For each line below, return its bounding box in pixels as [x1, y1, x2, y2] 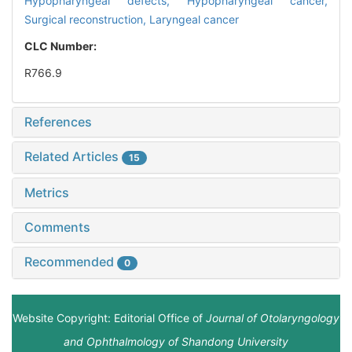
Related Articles [24, 148, 122, 165]
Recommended [24, 254, 117, 270]
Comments [24, 219, 90, 236]
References [24, 114, 92, 130]
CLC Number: [24, 39, 99, 53]
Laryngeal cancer [149, 13, 239, 27]
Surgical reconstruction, [24, 13, 149, 27]
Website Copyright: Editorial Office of [13, 311, 206, 325]
